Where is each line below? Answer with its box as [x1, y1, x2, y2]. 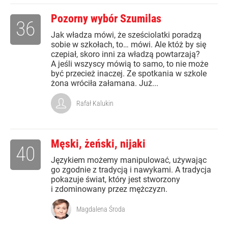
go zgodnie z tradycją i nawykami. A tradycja [51, 165, 211, 175]
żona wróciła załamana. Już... [51, 78, 158, 89]
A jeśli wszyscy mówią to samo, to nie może [51, 59, 208, 69]
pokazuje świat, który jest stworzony [51, 175, 180, 185]
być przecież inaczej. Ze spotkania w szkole [51, 69, 207, 79]
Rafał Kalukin [76, 99, 113, 108]
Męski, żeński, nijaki [51, 137, 146, 151]
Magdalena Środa [76, 205, 125, 214]
